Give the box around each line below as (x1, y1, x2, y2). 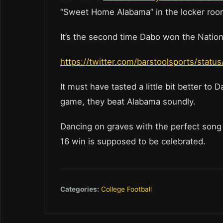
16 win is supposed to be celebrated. (60, 136, 208, 147)
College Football (101, 185, 152, 194)
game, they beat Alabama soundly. (60, 97, 196, 107)
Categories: (60, 185, 99, 194)
